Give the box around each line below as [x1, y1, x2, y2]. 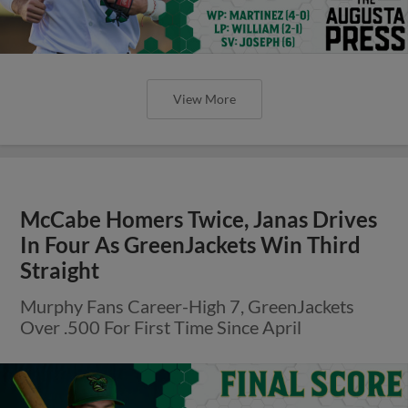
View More [172, 91, 236, 107]
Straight [20, 258, 100, 283]
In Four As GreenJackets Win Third [20, 232, 362, 258]
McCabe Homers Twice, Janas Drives [20, 207, 378, 232]
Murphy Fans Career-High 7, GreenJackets [20, 295, 355, 317]
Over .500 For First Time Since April [20, 316, 302, 338]
